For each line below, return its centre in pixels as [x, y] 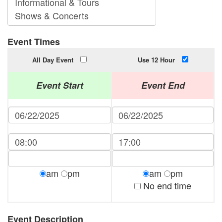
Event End [163, 85]
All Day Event [53, 60]
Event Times [34, 42]
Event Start [60, 85]
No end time [167, 186]
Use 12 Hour [156, 60]
